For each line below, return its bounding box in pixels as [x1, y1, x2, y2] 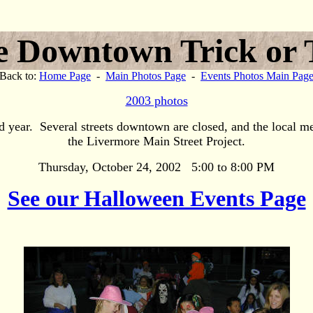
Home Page [39, 70, 91, 82]
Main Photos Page [105, 70, 186, 82]
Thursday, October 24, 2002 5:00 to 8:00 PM [38, 160, 275, 174]
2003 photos [125, 94, 188, 108]
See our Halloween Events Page [7, 186, 306, 211]
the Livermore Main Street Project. [68, 134, 245, 148]
